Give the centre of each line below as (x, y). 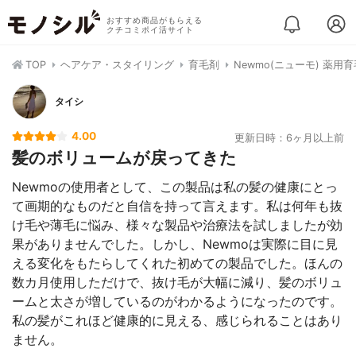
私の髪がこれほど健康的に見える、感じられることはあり (177, 320)
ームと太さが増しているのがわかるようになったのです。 (177, 301)
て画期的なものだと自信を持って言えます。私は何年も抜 (177, 206)
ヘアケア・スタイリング (117, 65)
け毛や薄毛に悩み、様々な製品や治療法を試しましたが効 (177, 225)
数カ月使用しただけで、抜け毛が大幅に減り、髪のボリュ (177, 282)
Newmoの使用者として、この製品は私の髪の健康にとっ (175, 187)
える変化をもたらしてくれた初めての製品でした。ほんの (177, 263)
